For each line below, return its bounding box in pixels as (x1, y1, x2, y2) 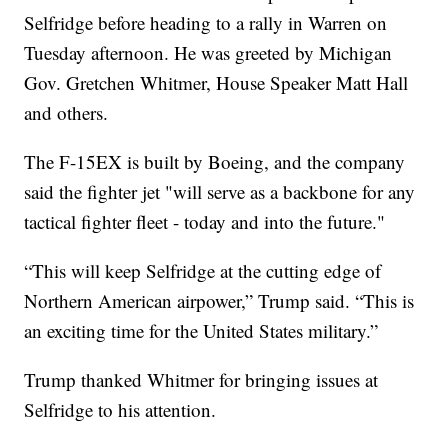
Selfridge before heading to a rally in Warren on (24, 9, 388, 35)
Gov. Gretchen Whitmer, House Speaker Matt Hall (24, 69, 409, 95)
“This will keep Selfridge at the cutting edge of (24, 257, 382, 283)
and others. (24, 99, 109, 125)
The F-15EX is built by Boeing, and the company (24, 148, 406, 174)
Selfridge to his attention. (24, 396, 217, 422)
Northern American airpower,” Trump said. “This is (24, 287, 415, 313)
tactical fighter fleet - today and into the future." (24, 208, 386, 234)
